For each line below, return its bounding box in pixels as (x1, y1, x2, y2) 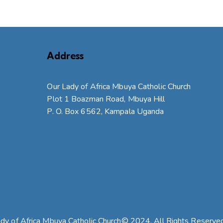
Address (47, 49, 84, 62)
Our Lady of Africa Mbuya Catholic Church (47, 81, 191, 92)
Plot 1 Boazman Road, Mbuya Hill (47, 93, 165, 105)
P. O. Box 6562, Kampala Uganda (47, 106, 164, 117)
